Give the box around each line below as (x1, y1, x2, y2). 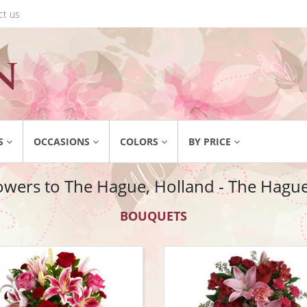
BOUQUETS (120, 208, 187, 224)
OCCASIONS (34, 135, 90, 148)
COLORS (120, 135, 158, 148)
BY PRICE (188, 135, 231, 148)
